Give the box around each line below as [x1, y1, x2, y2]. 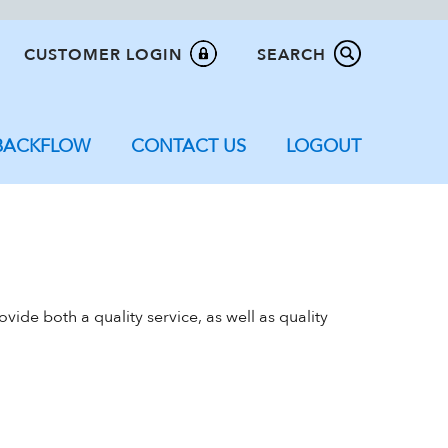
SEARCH [257, 44, 326, 66]
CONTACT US [131, 134, 246, 159]
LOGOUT [286, 134, 361, 159]
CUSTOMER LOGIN [24, 44, 182, 66]
